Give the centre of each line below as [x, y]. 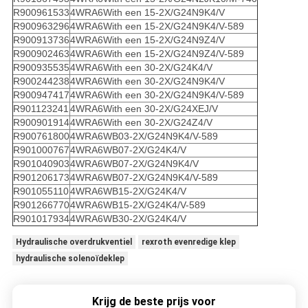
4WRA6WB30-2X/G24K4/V [128, 219]
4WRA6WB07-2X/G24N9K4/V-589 [144, 178]
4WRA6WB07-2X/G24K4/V [128, 150]
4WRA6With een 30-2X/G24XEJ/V [144, 109]
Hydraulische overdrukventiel [74, 242]
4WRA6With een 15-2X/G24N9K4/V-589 [157, 26]
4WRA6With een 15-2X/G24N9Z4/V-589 [157, 54]
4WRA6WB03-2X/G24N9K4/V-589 [144, 136]
